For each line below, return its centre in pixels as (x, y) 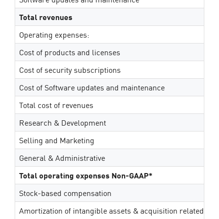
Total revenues (46, 17)
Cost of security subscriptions (70, 69)
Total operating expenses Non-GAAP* (86, 175)
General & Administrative (62, 157)
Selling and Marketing (57, 140)
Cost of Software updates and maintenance (92, 87)
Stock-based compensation (65, 193)
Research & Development (63, 122)
